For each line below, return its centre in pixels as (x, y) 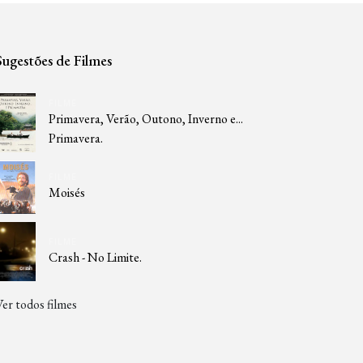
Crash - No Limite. (95, 258)
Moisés (67, 193)
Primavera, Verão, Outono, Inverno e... (146, 118)
